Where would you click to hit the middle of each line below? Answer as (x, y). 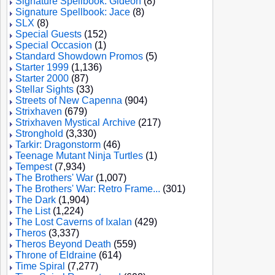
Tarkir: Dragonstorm (58, 145)
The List (33, 211)
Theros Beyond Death (63, 244)
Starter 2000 (42, 78)
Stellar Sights (45, 89)
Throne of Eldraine (56, 255)
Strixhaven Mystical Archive (76, 122)
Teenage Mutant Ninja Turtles (79, 156)
